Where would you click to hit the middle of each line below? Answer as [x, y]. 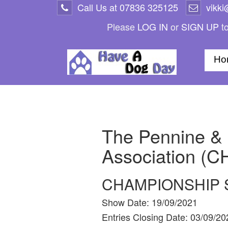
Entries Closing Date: [146, 217]
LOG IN [152, 26]
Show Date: [126, 202]
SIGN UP [200, 26]
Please [122, 26]
